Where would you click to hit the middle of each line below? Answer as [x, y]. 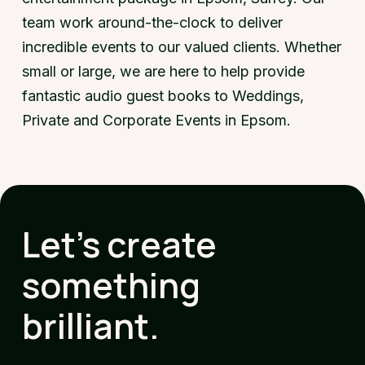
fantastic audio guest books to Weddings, [163, 95]
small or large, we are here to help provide [163, 71]
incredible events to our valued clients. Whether [181, 46]
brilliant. [90, 325]
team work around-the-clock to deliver [152, 22]
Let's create [119, 244]
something [111, 285]
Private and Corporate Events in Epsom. [156, 120]
